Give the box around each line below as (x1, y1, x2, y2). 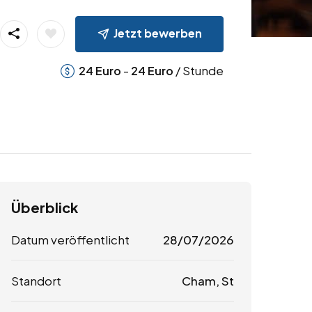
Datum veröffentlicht (11, 232, 130, 248)
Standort (11, 273, 61, 289)
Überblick (11, 198, 78, 217)
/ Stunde (173, 62, 224, 78)
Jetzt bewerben (113, 25, 202, 40)
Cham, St (181, 273, 234, 289)
